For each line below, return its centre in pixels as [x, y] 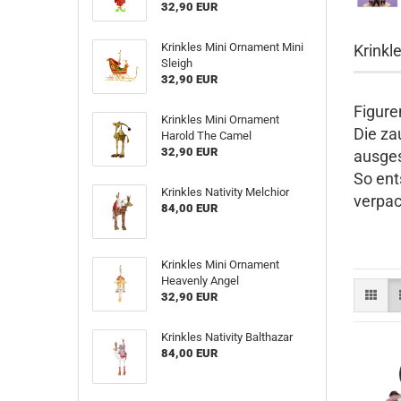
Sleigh [176, 63]
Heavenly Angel [200, 281]
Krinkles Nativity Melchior [225, 192]
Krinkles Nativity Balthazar [226, 337]
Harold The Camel [206, 136]
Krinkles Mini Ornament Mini [232, 47]
